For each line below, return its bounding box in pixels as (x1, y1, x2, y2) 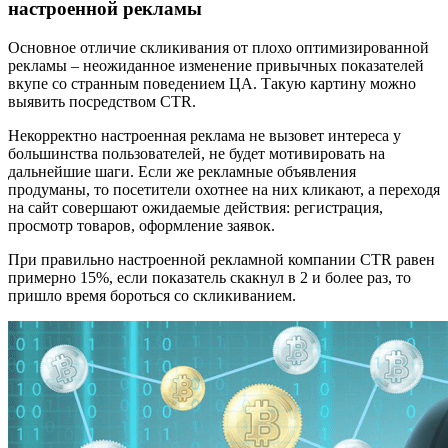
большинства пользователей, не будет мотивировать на (8, 144, 385, 162)
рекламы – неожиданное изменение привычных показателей (8, 56, 424, 74)
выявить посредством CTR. (8, 92, 196, 110)
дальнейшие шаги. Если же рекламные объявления (8, 162, 356, 180)
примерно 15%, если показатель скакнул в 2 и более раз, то (8, 268, 411, 286)
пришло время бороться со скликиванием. (8, 286, 296, 304)
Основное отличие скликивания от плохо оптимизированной (8, 38, 429, 56)
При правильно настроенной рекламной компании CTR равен (8, 250, 435, 268)
